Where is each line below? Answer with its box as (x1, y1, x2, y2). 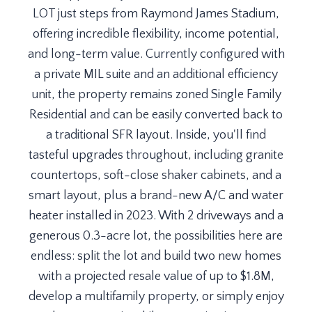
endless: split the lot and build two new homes (31, 249, 281, 263)
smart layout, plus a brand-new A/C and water (29, 189, 283, 203)
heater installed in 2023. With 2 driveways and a (29, 209, 283, 223)
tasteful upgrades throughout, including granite (29, 148, 283, 162)
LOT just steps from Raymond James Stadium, (33, 7, 279, 21)
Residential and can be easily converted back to (29, 108, 283, 122)
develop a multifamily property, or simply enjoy (28, 290, 284, 304)
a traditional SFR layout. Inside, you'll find (46, 128, 266, 142)
